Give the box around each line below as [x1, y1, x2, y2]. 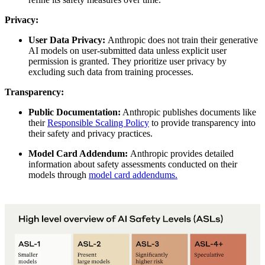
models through [28, 169, 89, 180]
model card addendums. [89, 169, 177, 180]
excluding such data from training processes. [28, 66, 193, 77]
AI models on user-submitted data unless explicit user [28, 45, 227, 56]
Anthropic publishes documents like [121, 106, 256, 117]
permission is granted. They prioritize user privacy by [28, 56, 227, 66]
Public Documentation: [28, 106, 121, 117]
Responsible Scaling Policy [47, 117, 149, 128]
